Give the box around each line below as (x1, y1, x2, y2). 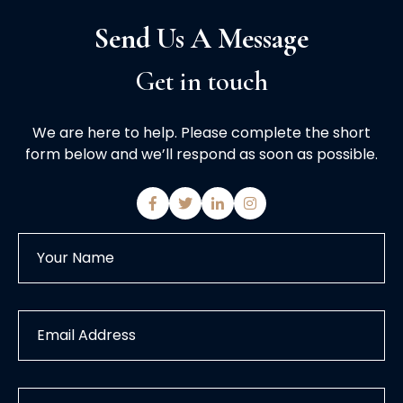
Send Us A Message (94, 21, 309, 57)
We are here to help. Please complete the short (32, 122, 371, 144)
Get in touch (135, 65, 268, 99)
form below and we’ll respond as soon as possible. (25, 144, 378, 166)
